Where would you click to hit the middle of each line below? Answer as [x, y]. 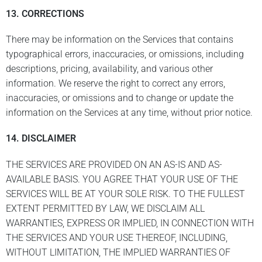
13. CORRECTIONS [45, 14]
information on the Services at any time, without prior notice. [129, 113]
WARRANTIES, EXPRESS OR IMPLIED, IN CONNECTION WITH [130, 223]
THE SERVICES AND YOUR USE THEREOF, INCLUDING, [117, 237]
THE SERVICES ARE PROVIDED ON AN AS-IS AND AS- [114, 164]
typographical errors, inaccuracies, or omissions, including [125, 54]
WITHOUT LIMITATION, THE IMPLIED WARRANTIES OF [118, 252]
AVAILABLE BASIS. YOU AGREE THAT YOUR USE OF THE [122, 179]
